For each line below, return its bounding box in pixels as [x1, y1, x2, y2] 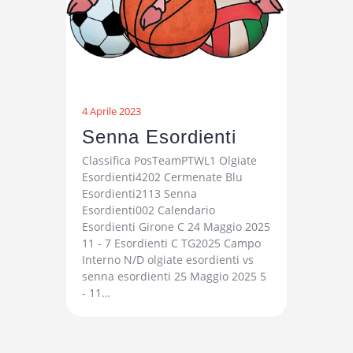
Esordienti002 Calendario [82, 202, 215, 217]
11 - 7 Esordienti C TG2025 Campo [82, 235, 261, 251]
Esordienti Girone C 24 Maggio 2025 [82, 218, 270, 234]
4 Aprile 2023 [82, 104, 141, 119]
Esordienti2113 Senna [82, 185, 197, 201]
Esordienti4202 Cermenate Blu [82, 169, 243, 184]
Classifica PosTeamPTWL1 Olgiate [82, 152, 257, 168]
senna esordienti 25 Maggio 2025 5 [82, 268, 266, 284]
